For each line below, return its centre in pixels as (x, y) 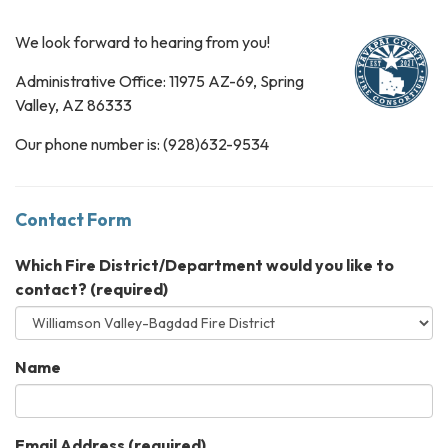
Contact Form (73, 219)
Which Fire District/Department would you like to (204, 265)
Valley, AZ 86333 (73, 105)
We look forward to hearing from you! (142, 42)
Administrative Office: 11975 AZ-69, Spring (159, 81)
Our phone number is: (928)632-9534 (142, 144)
